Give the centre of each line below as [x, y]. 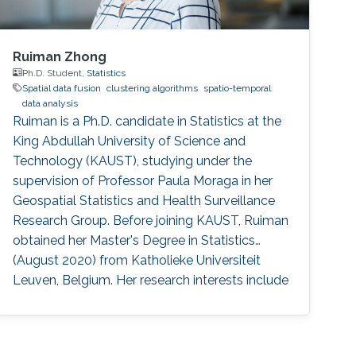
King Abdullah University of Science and [130, 141]
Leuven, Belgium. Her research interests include [151, 280]
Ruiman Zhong [60, 56]
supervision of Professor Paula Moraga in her [143, 180]
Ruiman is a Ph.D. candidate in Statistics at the [147, 121]
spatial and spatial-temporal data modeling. [142, 300]
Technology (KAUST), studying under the [133, 161]
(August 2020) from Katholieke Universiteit [137, 260]
